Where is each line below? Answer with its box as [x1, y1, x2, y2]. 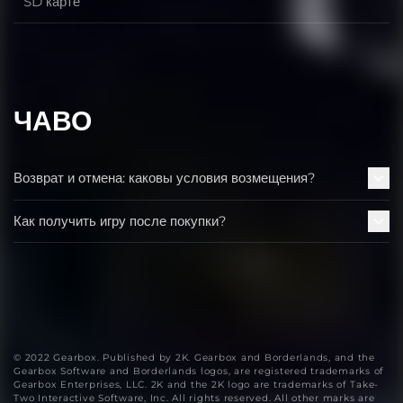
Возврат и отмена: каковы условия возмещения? [13, 169, 316, 187]
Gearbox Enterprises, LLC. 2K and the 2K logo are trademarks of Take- [13, 379, 379, 391]
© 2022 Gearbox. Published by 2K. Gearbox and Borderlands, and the [13, 352, 375, 364]
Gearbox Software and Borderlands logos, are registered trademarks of [13, 365, 384, 378]
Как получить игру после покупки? [13, 211, 227, 229]
